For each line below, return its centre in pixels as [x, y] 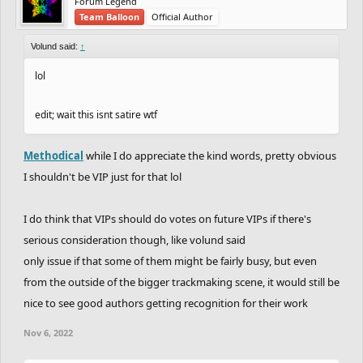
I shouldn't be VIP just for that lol [102, 176]
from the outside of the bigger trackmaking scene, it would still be [181, 282]
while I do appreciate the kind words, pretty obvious [210, 155]
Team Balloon [109, 16]
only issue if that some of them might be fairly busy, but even [170, 261]
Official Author [182, 16]
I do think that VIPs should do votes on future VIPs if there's [167, 218]
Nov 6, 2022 [48, 332]
